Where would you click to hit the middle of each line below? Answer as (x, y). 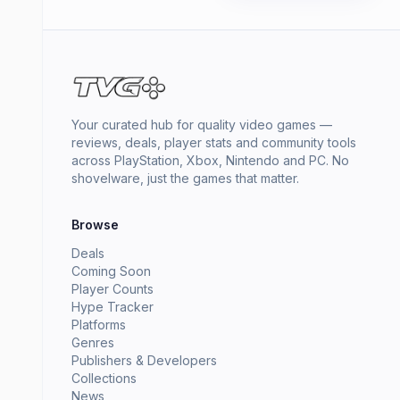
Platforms (99, 325)
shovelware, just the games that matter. (185, 179)
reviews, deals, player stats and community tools (214, 143)
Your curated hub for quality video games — (202, 125)
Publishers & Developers (144, 361)
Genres (93, 343)
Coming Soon (111, 271)
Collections (104, 379)
